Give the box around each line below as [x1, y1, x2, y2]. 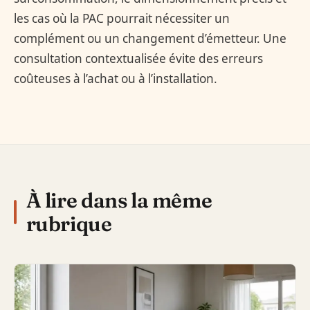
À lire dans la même [26, 187, 212, 213]
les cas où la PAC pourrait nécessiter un [14, 10, 230, 26]
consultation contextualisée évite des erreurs [14, 50, 263, 66]
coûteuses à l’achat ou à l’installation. [14, 70, 217, 86]
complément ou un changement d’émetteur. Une [14, 30, 286, 46]
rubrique [26, 210, 112, 237]
